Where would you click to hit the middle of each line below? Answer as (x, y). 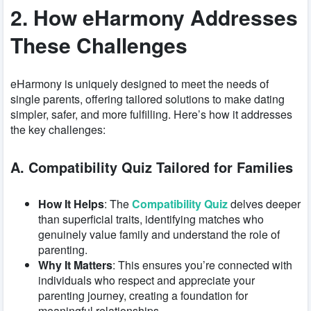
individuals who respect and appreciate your (146, 280)
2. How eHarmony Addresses (154, 17)
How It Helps (71, 204)
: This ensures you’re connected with (202, 265)
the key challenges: (58, 130)
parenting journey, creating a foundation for (143, 296)
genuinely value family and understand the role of (159, 235)
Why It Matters (75, 265)
